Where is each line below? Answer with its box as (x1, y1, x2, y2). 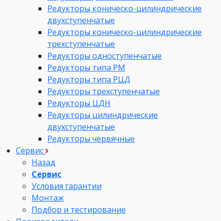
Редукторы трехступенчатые (47, 85, 160, 97)
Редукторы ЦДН (47, 97, 110, 109)
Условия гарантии (32, 180, 102, 191)
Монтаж (32, 192, 64, 203)
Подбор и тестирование (32, 204, 126, 215)
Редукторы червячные (47, 133, 135, 144)
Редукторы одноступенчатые (47, 50, 162, 61)
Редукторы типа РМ (47, 62, 125, 73)
